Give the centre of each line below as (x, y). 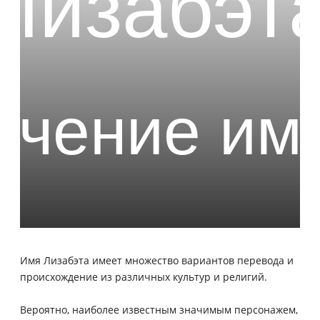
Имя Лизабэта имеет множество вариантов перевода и (157, 260)
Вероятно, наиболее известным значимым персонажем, (159, 309)
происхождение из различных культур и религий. (144, 276)
